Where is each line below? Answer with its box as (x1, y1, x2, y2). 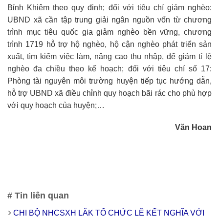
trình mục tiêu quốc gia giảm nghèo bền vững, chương (7, 27, 212, 36)
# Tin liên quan (7, 190, 69, 200)
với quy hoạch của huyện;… (7, 101, 105, 109)
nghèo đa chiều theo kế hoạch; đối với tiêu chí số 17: (7, 64, 212, 73)
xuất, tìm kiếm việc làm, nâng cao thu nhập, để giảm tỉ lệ (7, 52, 212, 61)
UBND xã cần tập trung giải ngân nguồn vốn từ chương (7, 15, 212, 24)
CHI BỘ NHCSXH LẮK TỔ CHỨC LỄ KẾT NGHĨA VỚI (13, 208, 204, 217)
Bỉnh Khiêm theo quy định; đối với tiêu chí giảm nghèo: (7, 3, 212, 12)
